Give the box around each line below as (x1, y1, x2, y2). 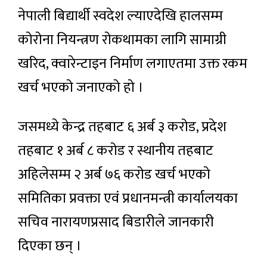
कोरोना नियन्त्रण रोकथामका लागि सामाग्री (18, 28, 226, 52)
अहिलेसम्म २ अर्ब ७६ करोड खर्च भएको (18, 163, 210, 187)
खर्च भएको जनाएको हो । (18, 76, 144, 100)
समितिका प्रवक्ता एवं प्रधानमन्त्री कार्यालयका (18, 187, 238, 210)
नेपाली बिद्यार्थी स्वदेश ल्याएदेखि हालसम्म (18, 4, 223, 28)
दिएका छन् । (18, 234, 82, 258)
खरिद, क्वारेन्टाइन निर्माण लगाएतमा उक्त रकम (18, 52, 247, 76)
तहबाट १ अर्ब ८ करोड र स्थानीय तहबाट (18, 139, 213, 163)
